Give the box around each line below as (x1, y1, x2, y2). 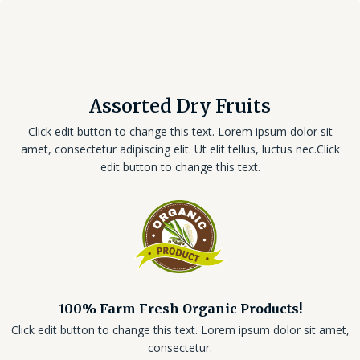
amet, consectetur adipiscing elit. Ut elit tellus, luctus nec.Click (20, 141, 340, 157)
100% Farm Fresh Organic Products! (58, 301, 302, 317)
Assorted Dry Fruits (89, 94, 271, 117)
